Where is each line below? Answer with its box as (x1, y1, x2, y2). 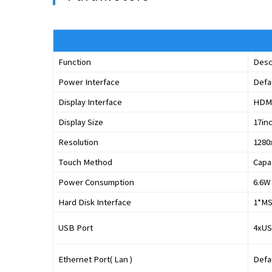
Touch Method (58, 157, 113, 166)
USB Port (58, 223, 93, 232)
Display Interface (58, 97, 123, 106)
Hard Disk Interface (58, 197, 132, 206)
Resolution (58, 137, 99, 146)
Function (58, 57, 92, 66)
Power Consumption (58, 177, 135, 186)
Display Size (58, 117, 104, 126)
